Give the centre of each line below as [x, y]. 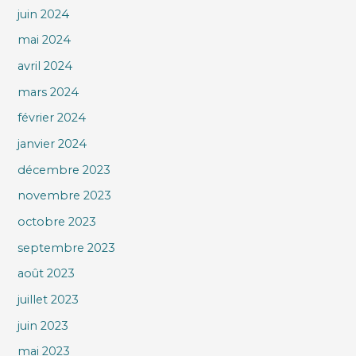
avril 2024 [45, 66]
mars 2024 [48, 92]
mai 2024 [44, 40]
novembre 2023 [65, 196]
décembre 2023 [64, 170]
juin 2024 [44, 14]
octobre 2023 [57, 221]
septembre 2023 [67, 248]
